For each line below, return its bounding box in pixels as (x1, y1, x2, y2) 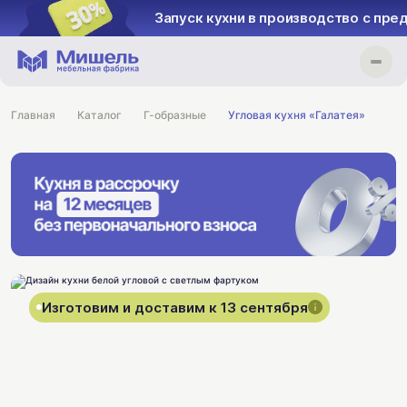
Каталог (77, 108, 122, 122)
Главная (11, 108, 55, 122)
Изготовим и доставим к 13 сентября (42, 298, 308, 316)
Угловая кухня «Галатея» (228, 108, 365, 122)
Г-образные (144, 108, 206, 122)
